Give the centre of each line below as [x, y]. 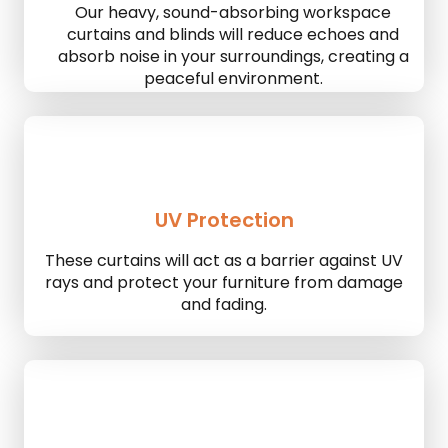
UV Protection [224, 219]
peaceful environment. [233, 78]
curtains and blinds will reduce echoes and [233, 34]
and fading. [224, 304]
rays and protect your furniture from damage [224, 282]
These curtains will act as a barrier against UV [224, 260]
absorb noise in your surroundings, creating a [233, 56]
